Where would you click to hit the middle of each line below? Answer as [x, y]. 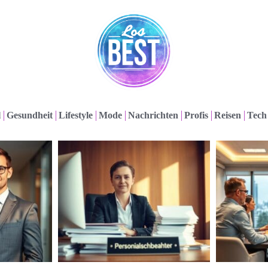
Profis [196, 115]
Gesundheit [30, 115]
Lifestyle [76, 115]
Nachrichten [153, 115]
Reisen [228, 115]
